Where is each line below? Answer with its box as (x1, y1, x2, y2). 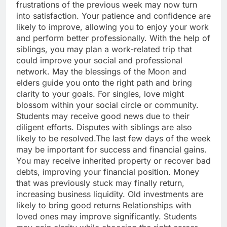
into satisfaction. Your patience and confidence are (16, 11, 211, 21)
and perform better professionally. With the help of (16, 33, 210, 44)
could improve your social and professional (16, 55, 182, 66)
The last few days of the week (96, 133, 211, 144)
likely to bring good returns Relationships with (16, 200, 191, 211)
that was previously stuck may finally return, (16, 178, 184, 188)
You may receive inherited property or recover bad (16, 156, 211, 166)
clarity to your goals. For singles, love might (16, 89, 184, 99)
